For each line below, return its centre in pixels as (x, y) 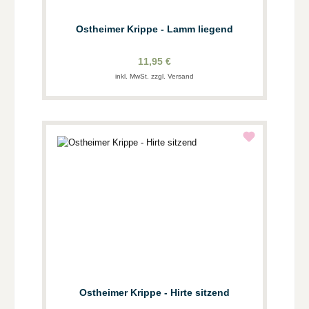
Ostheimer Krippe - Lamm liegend (154, 29)
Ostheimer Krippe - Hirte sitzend (154, 293)
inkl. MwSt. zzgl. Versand (154, 77)
